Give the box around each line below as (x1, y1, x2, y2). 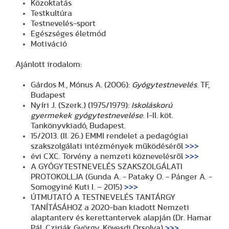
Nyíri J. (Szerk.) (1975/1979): (31, 101, 131, 109)
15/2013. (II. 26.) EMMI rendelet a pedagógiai (31, 131, 188, 140)
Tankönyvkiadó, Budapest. (31, 121, 126, 130)
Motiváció (31, 39, 67, 48)
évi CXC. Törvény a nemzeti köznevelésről (31, 152, 185, 161)
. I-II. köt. (143, 111, 173, 120)
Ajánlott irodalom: (15, 60, 82, 68)
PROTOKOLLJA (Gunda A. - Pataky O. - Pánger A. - (31, 172, 212, 181)
